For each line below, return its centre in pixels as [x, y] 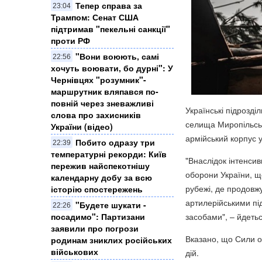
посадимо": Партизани [98, 217]
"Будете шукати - [111, 205]
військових [75, 252]
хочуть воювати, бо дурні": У [112, 68]
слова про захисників [96, 115]
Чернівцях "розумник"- [99, 80]
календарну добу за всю [101, 177]
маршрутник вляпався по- [105, 92]
